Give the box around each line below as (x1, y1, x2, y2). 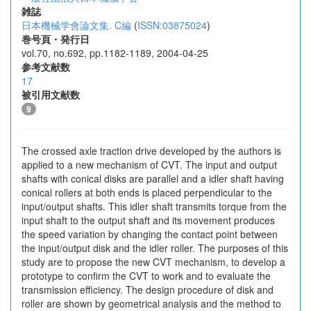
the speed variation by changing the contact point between (22, 227, 278, 241)
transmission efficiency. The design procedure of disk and (22, 283, 274, 296)
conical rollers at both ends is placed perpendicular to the (22, 185, 272, 199)
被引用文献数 (22, 87, 80, 101)
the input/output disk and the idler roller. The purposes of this (22, 241, 288, 255)
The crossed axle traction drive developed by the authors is (22, 144, 281, 158)
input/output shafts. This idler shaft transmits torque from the (22, 199, 287, 213)
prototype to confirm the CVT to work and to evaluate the (22, 269, 271, 283)
